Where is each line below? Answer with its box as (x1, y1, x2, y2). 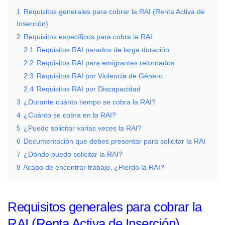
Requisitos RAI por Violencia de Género (37, 72, 163, 80)
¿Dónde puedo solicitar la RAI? (24, 150, 123, 158)
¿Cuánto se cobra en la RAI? (24, 111, 116, 119)
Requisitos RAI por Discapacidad (37, 85, 141, 93)
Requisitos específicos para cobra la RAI (24, 33, 152, 41)
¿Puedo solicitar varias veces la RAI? (24, 124, 142, 132)
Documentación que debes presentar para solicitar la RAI (24, 137, 205, 145)
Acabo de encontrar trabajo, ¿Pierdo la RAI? (23, 163, 164, 171)
